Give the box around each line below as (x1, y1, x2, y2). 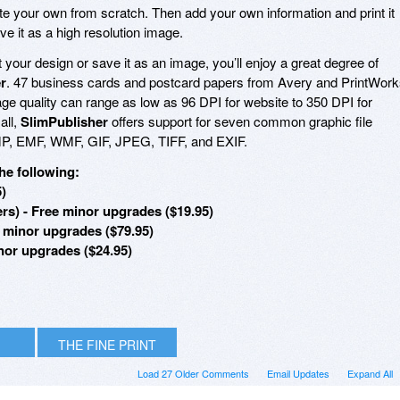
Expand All (347, 365, 393, 380)
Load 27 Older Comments (137, 365, 249, 380)
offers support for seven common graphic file (108, 111, 372, 130)
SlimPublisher (21, 111, 108, 131)
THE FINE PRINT (58, 335, 156, 354)
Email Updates (267, 365, 329, 380)
